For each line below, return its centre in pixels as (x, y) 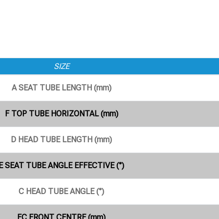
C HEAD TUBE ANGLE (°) (61, 192)
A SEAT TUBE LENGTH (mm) (61, 88)
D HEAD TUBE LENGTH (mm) (61, 140)
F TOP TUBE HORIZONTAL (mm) (61, 114)
